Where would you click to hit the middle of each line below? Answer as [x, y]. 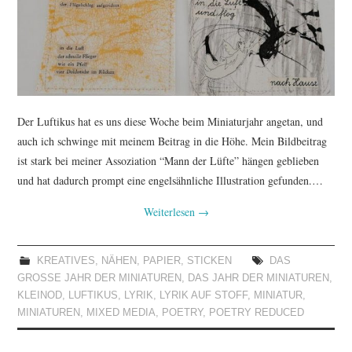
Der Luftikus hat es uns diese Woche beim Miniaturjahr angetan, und [170, 122]
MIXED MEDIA [121, 313]
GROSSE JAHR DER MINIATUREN [96, 279]
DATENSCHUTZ [86, 214]
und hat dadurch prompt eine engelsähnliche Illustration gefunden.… [170, 181]
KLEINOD [40, 296]
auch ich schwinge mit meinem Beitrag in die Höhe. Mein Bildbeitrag [172, 141]
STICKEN [209, 261]
